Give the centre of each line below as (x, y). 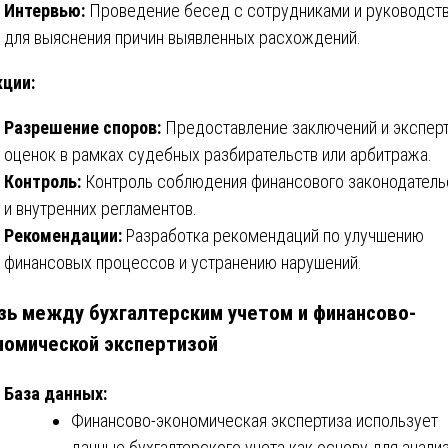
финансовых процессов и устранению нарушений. (183, 262)
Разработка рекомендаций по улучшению (273, 235)
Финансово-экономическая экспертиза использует (254, 421)
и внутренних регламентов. (100, 208)
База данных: (55, 394)
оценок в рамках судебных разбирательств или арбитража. (218, 154)
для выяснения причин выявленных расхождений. (182, 37)
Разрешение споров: (82, 127)
